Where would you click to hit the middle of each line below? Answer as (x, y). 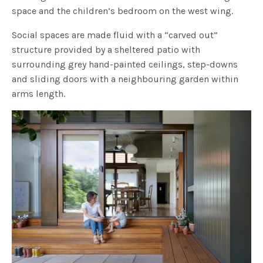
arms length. (39, 94)
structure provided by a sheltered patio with (106, 50)
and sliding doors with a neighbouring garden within (125, 79)
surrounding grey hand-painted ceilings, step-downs (125, 65)
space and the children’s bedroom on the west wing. (123, 11)
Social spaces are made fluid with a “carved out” (115, 35)
